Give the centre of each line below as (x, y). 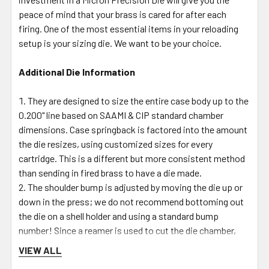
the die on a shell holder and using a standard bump (119, 216)
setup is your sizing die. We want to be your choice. (120, 43)
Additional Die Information (77, 71)
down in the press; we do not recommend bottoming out (131, 201)
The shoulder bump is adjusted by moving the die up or (135, 187)
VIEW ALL (40, 250)
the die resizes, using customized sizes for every (116, 144)
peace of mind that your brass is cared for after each (122, 14)
